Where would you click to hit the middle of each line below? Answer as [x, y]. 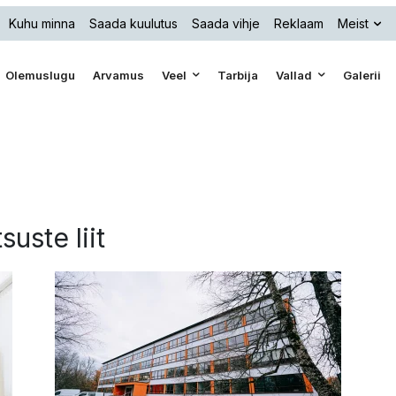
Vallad [294, 75]
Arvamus [119, 75]
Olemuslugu [41, 75]
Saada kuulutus [133, 23]
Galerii [362, 75]
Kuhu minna [42, 23]
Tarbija [238, 75]
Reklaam [299, 23]
